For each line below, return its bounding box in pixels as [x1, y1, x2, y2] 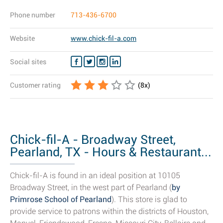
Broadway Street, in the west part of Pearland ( [10, 183, 172, 192]
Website [10, 34, 35, 42]
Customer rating [10, 81, 61, 89]
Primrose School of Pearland [10, 195, 111, 204]
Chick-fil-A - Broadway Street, [10, 132, 176, 147]
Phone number [10, 11, 55, 19]
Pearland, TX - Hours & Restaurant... [10, 145, 212, 159]
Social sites [10, 58, 46, 66]
